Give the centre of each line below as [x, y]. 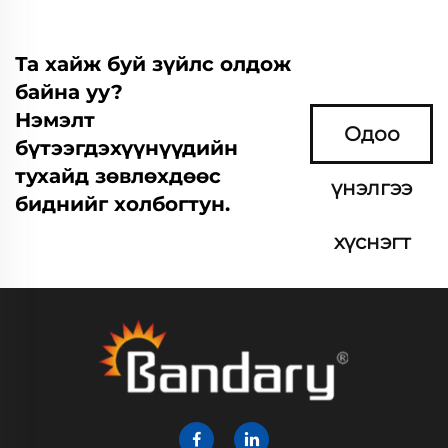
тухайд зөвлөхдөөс [118, 175]
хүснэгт [371, 241]
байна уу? [69, 91]
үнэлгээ [372, 187]
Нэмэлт [55, 119]
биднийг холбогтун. [122, 203]
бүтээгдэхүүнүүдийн [126, 147]
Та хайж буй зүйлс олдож [153, 63]
